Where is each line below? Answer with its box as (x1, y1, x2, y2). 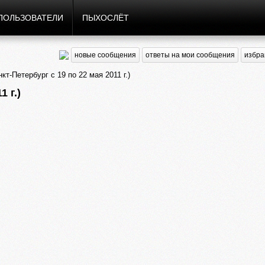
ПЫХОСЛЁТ (82, 13, 129, 22)
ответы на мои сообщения (146, 51, 235, 59)
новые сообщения (75, 51, 136, 59)
